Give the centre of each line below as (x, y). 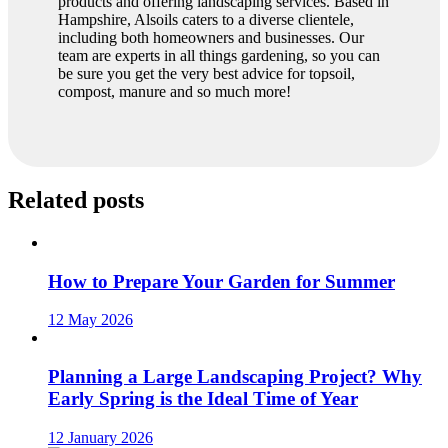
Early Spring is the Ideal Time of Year (203, 399)
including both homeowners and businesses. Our (211, 38)
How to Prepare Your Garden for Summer (221, 281)
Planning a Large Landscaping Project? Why (235, 377)
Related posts (76, 200)
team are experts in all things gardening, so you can (219, 56)
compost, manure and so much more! (174, 92)
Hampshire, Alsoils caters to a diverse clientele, (206, 20)
